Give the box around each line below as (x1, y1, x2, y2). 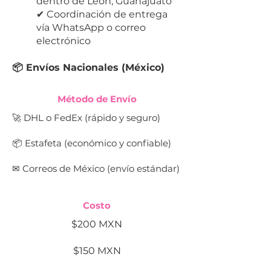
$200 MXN (71, 218, 122, 230)
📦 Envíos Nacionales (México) (12, 62, 165, 74)
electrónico (36, 35, 91, 47)
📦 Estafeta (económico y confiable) (12, 137, 171, 149)
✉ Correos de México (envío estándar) (12, 163, 180, 175)
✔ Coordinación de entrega (36, 8, 168, 21)
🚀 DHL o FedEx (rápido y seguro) (12, 112, 160, 124)
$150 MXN (73, 245, 121, 257)
